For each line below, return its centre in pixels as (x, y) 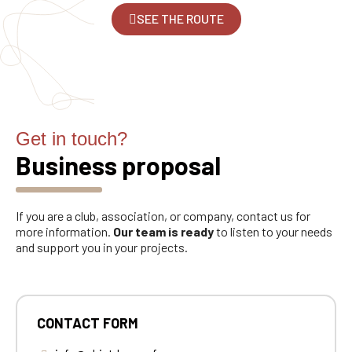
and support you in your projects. (102, 247)
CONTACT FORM (88, 323)
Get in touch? (71, 138)
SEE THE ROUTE (180, 18)
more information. (64, 232)
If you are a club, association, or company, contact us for (163, 216)
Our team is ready (163, 232)
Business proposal (118, 165)
